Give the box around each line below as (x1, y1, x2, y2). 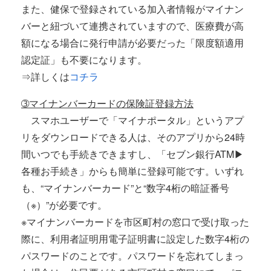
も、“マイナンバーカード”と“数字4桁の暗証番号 (21, 181, 229, 195)
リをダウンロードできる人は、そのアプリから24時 (21, 130, 245, 144)
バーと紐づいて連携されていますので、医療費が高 (21, 19, 244, 33)
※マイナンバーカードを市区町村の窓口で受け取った (21, 215, 249, 229)
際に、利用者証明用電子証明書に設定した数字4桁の (21, 232, 249, 246)
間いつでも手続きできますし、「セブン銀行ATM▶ (21, 147, 244, 161)
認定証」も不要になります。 (21, 53, 147, 67)
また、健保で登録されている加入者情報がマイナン (21, 2, 244, 16)
